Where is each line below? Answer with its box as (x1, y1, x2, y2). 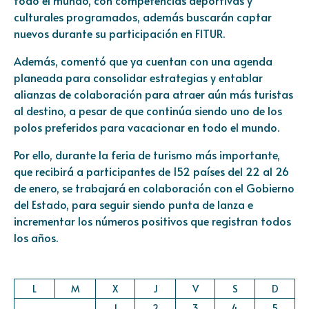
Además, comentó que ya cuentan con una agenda (14, 53, 272, 69)
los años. (14, 230, 58, 246)
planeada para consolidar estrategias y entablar (14, 70, 263, 86)
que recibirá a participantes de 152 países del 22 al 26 (14, 163, 289, 179)
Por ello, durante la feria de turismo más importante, (14, 147, 280, 163)
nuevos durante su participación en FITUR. (14, 26, 225, 41)
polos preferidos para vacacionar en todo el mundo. (14, 119, 279, 135)
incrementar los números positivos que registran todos (14, 213, 291, 229)
